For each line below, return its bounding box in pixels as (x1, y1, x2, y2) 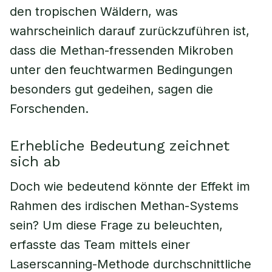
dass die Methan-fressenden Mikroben (10, 43, 233, 58)
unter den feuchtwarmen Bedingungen (10, 63, 233, 77)
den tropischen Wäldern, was (10, 4, 178, 19)
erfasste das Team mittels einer (10, 237, 190, 252)
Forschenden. (10, 101, 89, 116)
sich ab (10, 153, 60, 170)
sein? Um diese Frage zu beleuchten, (10, 218, 223, 233)
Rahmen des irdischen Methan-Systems (10, 199, 239, 213)
